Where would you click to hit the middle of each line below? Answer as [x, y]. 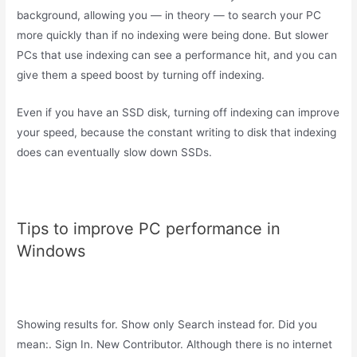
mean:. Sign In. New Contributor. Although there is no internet [175, 345]
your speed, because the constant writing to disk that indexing [177, 132]
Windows [51, 251]
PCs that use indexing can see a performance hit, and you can [177, 55]
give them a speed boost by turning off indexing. [141, 75]
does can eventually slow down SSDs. [115, 152]
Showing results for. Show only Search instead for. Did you [167, 325]
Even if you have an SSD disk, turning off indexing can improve [178, 112]
